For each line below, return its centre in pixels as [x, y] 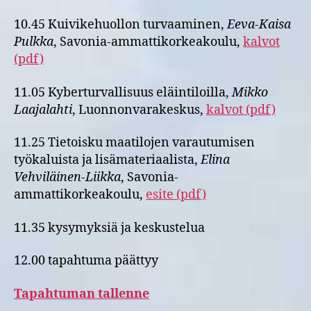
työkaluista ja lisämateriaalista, [107, 160]
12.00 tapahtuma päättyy [86, 261]
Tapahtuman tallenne [82, 294]
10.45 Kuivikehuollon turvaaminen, [120, 25]
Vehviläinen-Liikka [67, 177]
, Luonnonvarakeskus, [139, 110]
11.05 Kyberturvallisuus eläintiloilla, [123, 92]
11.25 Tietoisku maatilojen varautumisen [134, 143]
